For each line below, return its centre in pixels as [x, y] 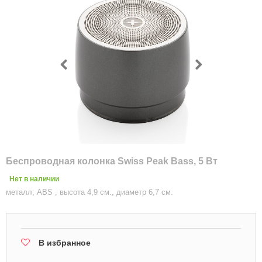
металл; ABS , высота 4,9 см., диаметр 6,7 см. [89, 192]
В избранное [65, 243]
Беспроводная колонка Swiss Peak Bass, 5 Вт [112, 161]
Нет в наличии [34, 179]
